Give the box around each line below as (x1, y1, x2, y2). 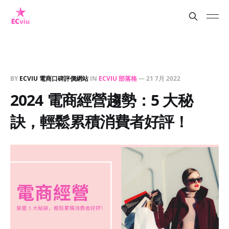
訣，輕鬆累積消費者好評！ (10, 111, 189, 132)
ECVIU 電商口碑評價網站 (19, 74, 88, 83)
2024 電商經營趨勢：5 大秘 (10, 89, 193, 110)
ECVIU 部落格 (99, 74, 137, 83)
